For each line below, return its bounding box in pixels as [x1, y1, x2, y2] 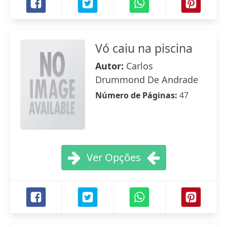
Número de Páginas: [95, 90, 179, 101]
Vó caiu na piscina [95, 40, 193, 56]
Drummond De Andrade [95, 73, 198, 86]
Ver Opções [86, 150, 141, 164]
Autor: [95, 60, 126, 72]
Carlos [126, 60, 153, 72]
